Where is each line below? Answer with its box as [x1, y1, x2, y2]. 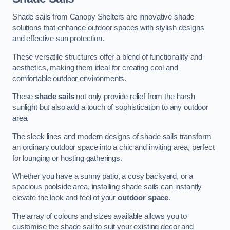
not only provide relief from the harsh [74, 92, 195, 101]
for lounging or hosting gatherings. [12, 154, 122, 162]
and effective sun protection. [12, 34, 104, 43]
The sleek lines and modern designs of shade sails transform [12, 132, 212, 141]
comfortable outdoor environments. [12, 74, 127, 83]
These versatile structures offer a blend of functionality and [12, 52, 203, 61]
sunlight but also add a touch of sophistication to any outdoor [12, 103, 208, 112]
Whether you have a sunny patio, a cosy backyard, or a [12, 172, 194, 181]
